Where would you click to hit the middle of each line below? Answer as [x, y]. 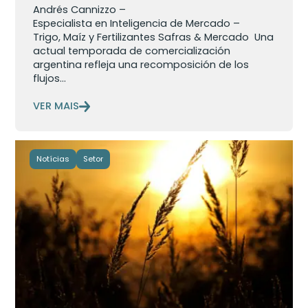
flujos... [50, 79]
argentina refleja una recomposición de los [141, 65]
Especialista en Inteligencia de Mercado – [137, 24]
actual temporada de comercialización [132, 51]
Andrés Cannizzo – [80, 10]
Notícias [53, 159]
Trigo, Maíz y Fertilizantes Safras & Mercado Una [154, 37]
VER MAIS [56, 106]
